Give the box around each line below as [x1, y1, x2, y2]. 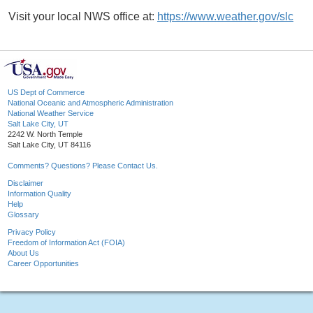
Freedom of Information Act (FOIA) [8, 238, 125, 247]
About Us [8, 249, 39, 258]
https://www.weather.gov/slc [157, 10, 293, 23]
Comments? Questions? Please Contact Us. [8, 161, 158, 170]
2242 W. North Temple [8, 130, 82, 139]
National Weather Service [8, 109, 94, 118]
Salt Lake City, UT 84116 [8, 140, 91, 150]
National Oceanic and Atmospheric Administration [8, 99, 173, 108]
